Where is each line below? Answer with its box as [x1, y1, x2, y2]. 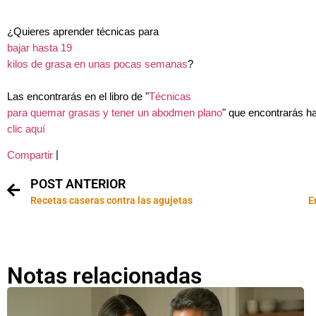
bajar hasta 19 [7, 42, 72, 54]
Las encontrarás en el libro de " [7, 90, 149, 102]
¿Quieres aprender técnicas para [7, 25, 159, 37]
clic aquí [7, 123, 45, 135]
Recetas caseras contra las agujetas [30, 194, 193, 206]
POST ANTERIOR [30, 176, 126, 191]
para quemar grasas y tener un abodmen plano [7, 107, 222, 119]
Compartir [7, 150, 53, 162]
